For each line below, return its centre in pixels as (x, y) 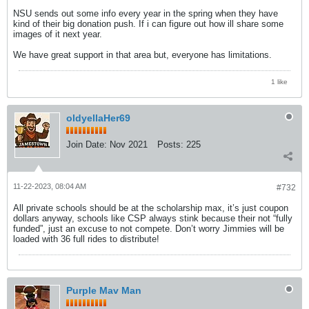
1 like (279, 81)
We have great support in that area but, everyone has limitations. (142, 54)
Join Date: (87, 144)
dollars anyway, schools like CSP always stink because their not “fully (153, 218)
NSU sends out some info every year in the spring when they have (146, 13)
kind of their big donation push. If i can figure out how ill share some (148, 23)
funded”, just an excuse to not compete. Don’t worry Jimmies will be (149, 228)
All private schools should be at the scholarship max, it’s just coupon (151, 208)
